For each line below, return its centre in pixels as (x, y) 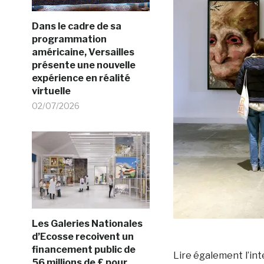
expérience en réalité (81, 78)
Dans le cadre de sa (76, 26)
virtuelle (51, 91)
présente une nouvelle (83, 65)
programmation (69, 39)
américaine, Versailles (83, 52)
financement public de (83, 249)
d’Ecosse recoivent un (82, 236)
